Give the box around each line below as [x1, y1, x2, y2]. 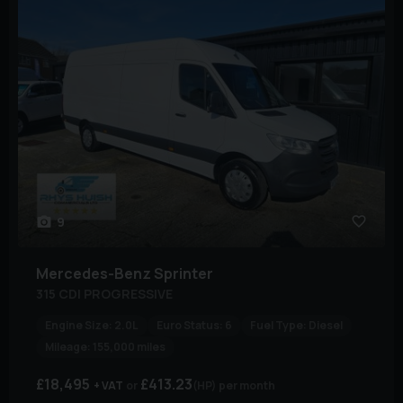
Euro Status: [157, 318, 223, 334]
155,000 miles [93, 339, 166, 355]
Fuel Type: [250, 318, 307, 334]
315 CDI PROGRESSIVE [36, 285, 173, 303]
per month [219, 378, 275, 394]
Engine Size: [45, 318, 112, 334]
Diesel [309, 318, 343, 334]
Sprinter [154, 264, 213, 284]
